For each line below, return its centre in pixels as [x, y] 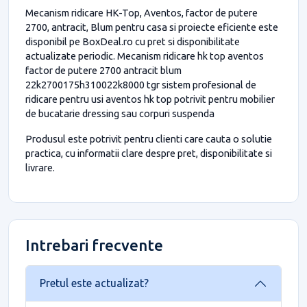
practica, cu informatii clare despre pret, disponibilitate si [149, 153]
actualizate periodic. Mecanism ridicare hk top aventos [145, 56]
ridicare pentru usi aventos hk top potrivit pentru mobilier [150, 99]
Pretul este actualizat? [94, 283]
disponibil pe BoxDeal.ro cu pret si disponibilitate [133, 41]
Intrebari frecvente [94, 245]
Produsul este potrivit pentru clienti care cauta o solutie [149, 138]
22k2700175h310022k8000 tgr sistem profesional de [141, 84]
